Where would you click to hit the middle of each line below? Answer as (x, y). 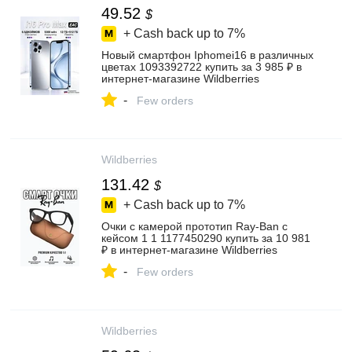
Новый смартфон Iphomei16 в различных (207, 55)
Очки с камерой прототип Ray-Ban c (194, 226)
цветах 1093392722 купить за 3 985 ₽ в (202, 67)
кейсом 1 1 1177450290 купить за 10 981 (206, 238)
